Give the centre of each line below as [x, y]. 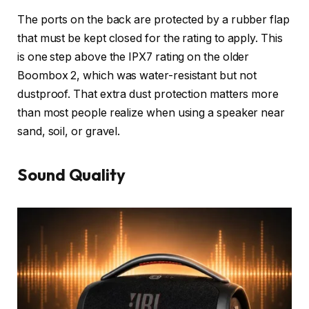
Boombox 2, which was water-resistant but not [137, 76]
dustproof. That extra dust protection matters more [148, 94]
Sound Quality [71, 175]
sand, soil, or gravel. [69, 132]
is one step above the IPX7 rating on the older [133, 57]
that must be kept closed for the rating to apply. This [150, 39]
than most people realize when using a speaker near [151, 113]
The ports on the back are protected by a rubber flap [153, 20]
